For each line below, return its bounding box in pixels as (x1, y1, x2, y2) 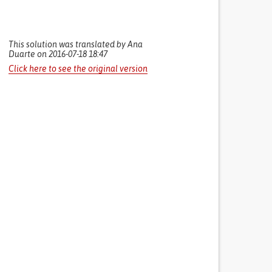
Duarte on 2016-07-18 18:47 (8, 49, 108, 59)
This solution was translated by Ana (8, 39, 143, 49)
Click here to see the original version (8, 64, 148, 73)
